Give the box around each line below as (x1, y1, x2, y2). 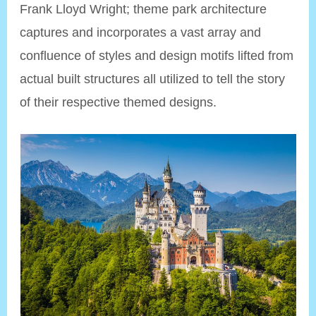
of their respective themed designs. (20, 94, 217, 109)
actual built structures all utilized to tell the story (20, 71, 286, 86)
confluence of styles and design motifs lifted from (20, 47, 294, 63)
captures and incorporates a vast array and (20, 24, 262, 39)
